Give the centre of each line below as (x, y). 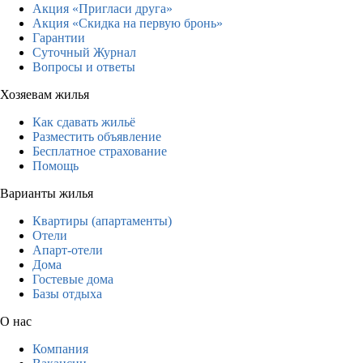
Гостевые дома (73, 279)
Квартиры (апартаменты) (102, 220)
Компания (60, 348)
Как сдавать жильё (84, 122)
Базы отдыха (67, 293)
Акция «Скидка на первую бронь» (128, 23)
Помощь (56, 165)
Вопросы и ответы (84, 66)
